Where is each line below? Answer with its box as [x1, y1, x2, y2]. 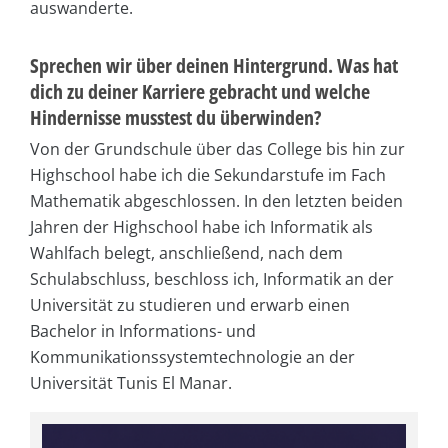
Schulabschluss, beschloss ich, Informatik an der [30, 267, 394, 290]
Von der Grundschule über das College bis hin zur [30, 137, 405, 160]
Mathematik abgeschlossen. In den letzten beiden [30, 189, 403, 212]
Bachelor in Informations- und [30, 319, 256, 342]
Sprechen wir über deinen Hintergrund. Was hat [30, 51, 398, 79]
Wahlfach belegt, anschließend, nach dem [30, 241, 343, 264]
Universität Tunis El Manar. [30, 371, 232, 394]
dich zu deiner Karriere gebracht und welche [30, 77, 370, 105]
